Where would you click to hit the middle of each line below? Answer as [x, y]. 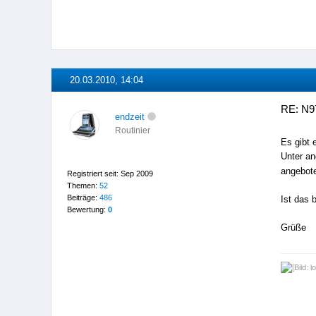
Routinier [132, 130]
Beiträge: [83, 198]
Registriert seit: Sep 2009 [110, 174]
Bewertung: [87, 210]
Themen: [83, 186]
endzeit [129, 116]
